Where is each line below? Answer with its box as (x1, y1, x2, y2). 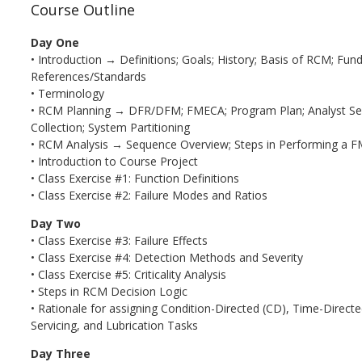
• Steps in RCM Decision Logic (30, 283, 187, 299)
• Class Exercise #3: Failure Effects (30, 232, 208, 248)
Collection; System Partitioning (30, 119, 190, 135)
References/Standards (30, 68, 146, 84)
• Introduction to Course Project (30, 153, 198, 169)
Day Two (30, 215, 81, 231)
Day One (30, 34, 79, 50)
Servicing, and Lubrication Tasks (30, 317, 198, 333)
